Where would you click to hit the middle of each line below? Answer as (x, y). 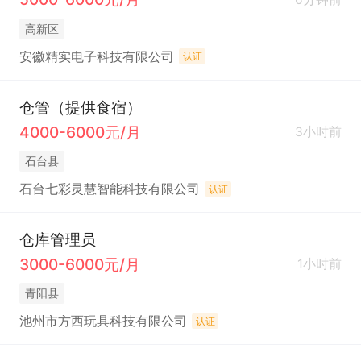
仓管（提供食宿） (80, 107)
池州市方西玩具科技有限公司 (103, 321)
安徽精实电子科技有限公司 (96, 56)
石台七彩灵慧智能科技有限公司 (109, 189)
